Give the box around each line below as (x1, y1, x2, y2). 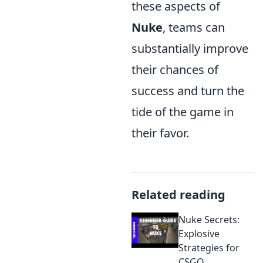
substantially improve (131, 41, 248, 56)
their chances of (131, 62, 218, 77)
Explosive (178, 227, 220, 240)
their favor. (131, 125, 189, 141)
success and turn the (131, 83, 244, 99)
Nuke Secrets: (178, 213, 240, 226)
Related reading (131, 187, 225, 203)
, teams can (163, 19, 225, 35)
